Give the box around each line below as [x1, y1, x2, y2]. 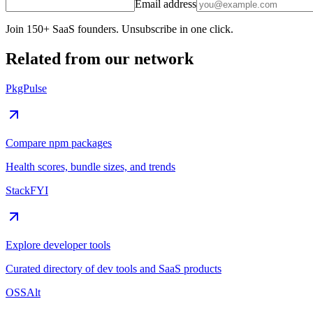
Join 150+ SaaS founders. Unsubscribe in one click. [6, 22, 233, 35]
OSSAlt [6, 286, 41, 298]
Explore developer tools [6, 238, 110, 251]
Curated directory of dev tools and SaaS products [6, 262, 221, 275]
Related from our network [6, 49, 194, 68]
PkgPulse [6, 82, 47, 94]
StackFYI [6, 184, 48, 196]
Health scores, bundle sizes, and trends [6, 160, 175, 173]
